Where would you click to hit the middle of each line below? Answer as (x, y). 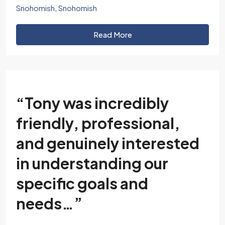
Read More (113, 34)
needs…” (49, 203)
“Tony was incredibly (92, 103)
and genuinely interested (108, 143)
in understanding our (92, 163)
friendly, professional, (98, 123)
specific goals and (82, 183)
